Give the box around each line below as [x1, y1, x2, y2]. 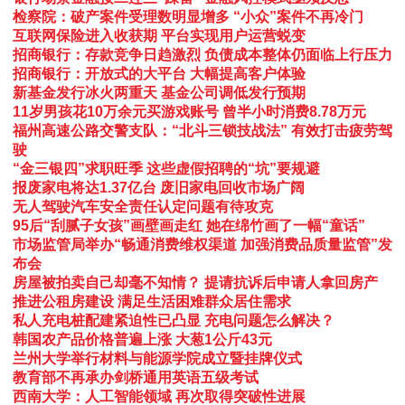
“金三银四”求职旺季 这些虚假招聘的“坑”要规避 [13, 160, 320, 176]
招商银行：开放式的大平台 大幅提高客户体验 [13, 65, 306, 81]
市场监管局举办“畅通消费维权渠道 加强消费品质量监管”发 [13, 236, 392, 252]
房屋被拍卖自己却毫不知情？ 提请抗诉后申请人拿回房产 [13, 274, 378, 290]
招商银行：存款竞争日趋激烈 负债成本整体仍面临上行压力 [13, 46, 392, 62]
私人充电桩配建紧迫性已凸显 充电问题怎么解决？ [13, 312, 334, 328]
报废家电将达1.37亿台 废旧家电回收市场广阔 [13, 179, 305, 195]
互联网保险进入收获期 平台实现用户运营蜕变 [13, 27, 306, 43]
